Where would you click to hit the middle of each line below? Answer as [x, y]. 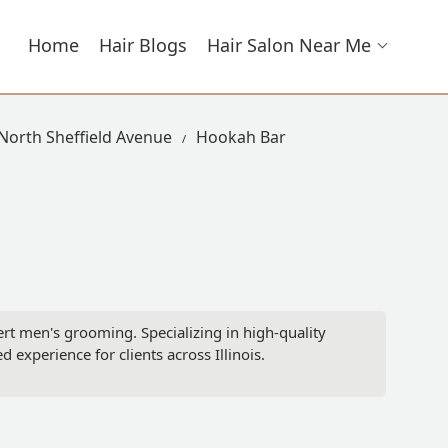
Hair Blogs [143, 45]
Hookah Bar [241, 137]
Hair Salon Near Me [289, 45]
